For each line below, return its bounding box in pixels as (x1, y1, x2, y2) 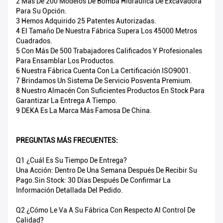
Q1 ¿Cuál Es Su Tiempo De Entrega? (16, 156, 127, 165)
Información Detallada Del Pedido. (16, 186, 123, 195)
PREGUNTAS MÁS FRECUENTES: (16, 136, 118, 145)
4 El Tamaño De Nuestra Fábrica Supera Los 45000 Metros (16, 27, 197, 35)
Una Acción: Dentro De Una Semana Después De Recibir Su (16, 166, 197, 175)
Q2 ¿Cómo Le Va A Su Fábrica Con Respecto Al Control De (16, 206, 195, 215)
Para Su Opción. (16, 7, 67, 15)
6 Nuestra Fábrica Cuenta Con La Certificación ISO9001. (16, 67, 191, 75)
